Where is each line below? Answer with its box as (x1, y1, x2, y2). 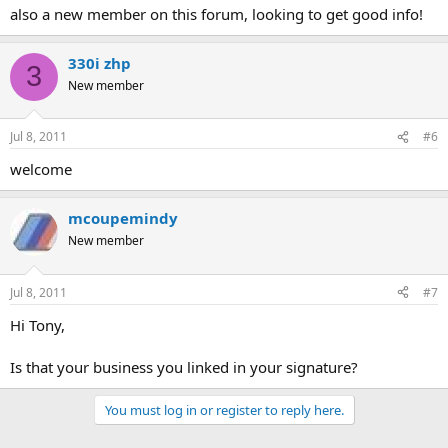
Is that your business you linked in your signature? (10, 356, 358, 377)
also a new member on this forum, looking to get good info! (10, 3, 423, 24)
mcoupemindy (68, 208, 178, 228)
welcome (10, 159, 72, 179)
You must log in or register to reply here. (104, 400, 344, 419)
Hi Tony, (10, 314, 65, 335)
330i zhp (68, 52, 131, 73)
